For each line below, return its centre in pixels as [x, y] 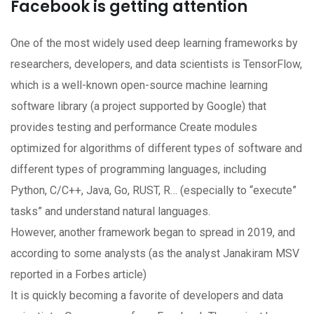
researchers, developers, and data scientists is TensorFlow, [156, 64]
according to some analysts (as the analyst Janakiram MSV [155, 254]
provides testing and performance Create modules [134, 128]
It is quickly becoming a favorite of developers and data [147, 296]
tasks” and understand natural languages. [112, 212]
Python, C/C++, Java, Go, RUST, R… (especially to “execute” [153, 191]
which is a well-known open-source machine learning [139, 86]
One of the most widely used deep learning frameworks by [154, 43]
